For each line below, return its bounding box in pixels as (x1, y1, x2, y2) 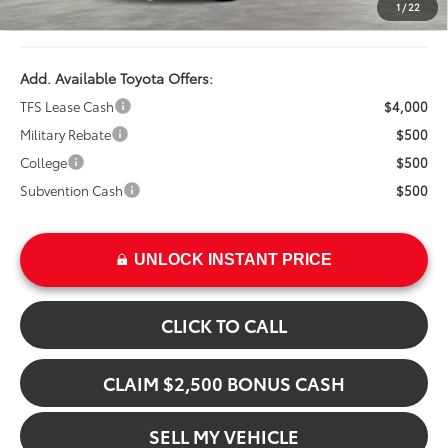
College (20, 153, 68, 172)
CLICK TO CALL (161, 312, 287, 339)
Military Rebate (20, 125, 112, 144)
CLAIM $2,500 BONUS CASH (103, 370, 345, 397)
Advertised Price (20, 12, 118, 31)
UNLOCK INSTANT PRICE (133, 251, 332, 269)
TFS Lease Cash (20, 97, 115, 116)
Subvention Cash (20, 181, 124, 200)
